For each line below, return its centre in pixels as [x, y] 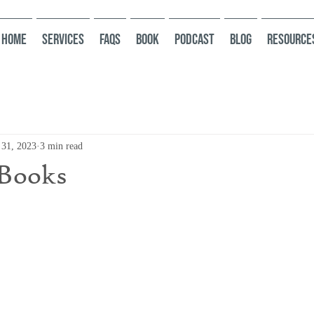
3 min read [61, 146]
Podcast [194, 40]
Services [63, 40]
